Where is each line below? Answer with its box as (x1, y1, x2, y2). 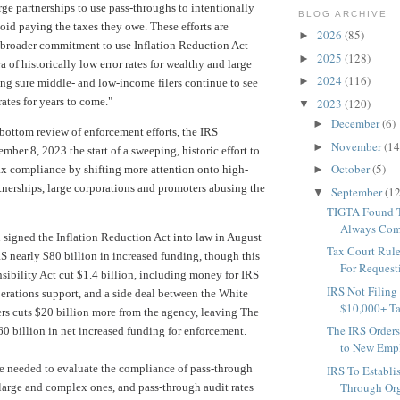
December (330, 115, 382, 132)
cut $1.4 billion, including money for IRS (56, 267, 259, 281)
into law (173, 229, 215, 244)
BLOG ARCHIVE (298, 8, 388, 19)
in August (215, 229, 262, 244)
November (330, 137, 384, 154)
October (330, 161, 372, 178)
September (330, 183, 385, 200)
